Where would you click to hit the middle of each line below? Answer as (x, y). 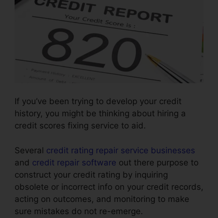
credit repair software (74, 162)
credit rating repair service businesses (121, 150)
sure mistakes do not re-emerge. (79, 211)
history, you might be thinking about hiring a (100, 114)
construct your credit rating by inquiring (91, 174)
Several (30, 150)
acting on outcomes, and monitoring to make (102, 199)
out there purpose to (157, 162)
